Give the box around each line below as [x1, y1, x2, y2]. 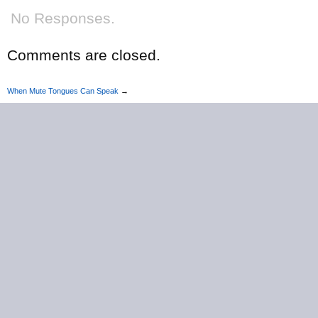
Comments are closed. [7, 47, 160, 63]
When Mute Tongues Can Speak [7, 87, 119, 95]
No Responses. [11, 10, 115, 26]
